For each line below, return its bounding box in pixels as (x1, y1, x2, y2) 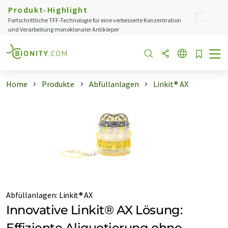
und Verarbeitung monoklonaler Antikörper (8, 25, 119, 33)
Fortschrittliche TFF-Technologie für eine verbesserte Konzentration (8, 16, 181, 24)
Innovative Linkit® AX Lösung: (6, 203, 183, 217)
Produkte (42, 79, 75, 89)
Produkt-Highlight (8, 5, 88, 15)
